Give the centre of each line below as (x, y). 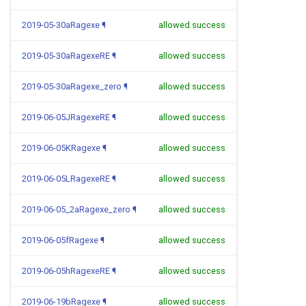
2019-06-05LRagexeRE (66, 179)
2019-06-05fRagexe (60, 240)
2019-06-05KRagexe (61, 148)
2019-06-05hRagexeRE (66, 271)
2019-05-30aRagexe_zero (72, 86)
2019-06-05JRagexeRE (66, 117)
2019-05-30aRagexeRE (66, 56)
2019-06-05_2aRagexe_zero (76, 209)
